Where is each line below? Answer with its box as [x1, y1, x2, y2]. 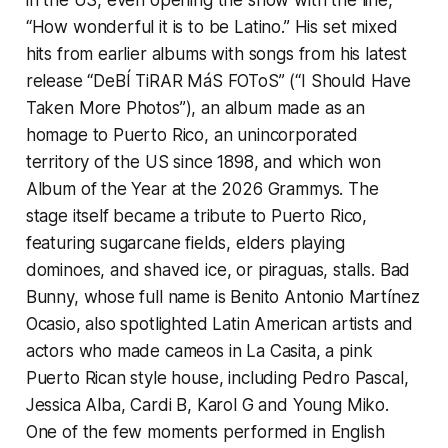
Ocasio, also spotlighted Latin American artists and [25, 313, 414, 334]
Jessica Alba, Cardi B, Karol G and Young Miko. [25, 394, 389, 415]
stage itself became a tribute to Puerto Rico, [25, 205, 368, 226]
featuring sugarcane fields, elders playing [25, 232, 345, 253]
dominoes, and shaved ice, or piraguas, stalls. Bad [25, 259, 411, 280]
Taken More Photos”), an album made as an [25, 97, 365, 118]
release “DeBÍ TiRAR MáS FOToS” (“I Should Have [25, 70, 411, 91]
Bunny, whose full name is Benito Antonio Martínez [25, 286, 420, 307]
